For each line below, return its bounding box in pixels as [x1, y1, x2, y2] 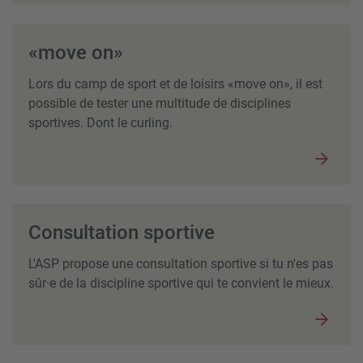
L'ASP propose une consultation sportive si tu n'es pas [28, 255, 333, 271]
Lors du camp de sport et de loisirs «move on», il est [28, 75, 322, 92]
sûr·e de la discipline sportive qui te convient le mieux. [28, 275, 334, 291]
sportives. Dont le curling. [28, 114, 173, 130]
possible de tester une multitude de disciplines [28, 95, 291, 111]
